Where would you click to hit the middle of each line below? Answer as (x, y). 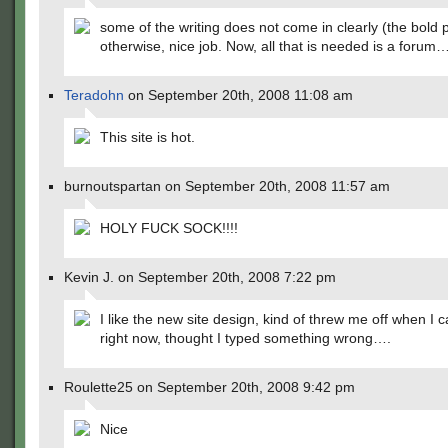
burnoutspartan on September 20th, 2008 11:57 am (227, 186)
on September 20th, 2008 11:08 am (238, 95)
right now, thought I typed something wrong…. (245, 338)
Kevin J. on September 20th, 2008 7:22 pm (200, 277)
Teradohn (94, 95)
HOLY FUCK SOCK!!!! (169, 228)
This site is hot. (147, 137)
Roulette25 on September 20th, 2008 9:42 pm (209, 387)
